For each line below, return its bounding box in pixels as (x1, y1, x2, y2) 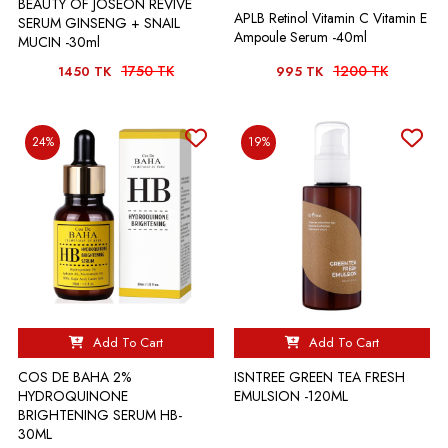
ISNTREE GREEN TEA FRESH (234, 367, 405, 387)
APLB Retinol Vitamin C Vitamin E (234, 7, 427, 28)
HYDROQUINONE (18, 386, 128, 406)
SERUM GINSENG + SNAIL (18, 13, 180, 33)
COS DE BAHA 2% (18, 367, 131, 387)
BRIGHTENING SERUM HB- (18, 405, 182, 425)
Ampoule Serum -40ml (234, 26, 367, 47)
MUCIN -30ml (18, 32, 100, 52)
